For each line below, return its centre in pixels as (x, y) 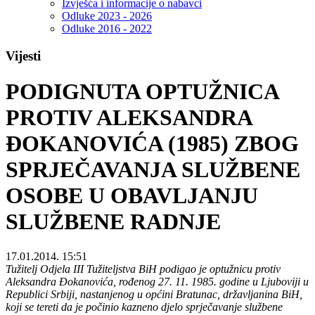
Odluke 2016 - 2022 (107, 29)
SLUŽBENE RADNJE (113, 222)
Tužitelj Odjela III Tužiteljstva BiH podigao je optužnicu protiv (143, 269)
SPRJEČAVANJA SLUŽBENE (153, 170)
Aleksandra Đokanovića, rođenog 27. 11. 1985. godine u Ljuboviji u (157, 281)
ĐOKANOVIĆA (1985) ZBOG (152, 144)
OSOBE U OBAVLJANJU (132, 196)
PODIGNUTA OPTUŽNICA (142, 92)
